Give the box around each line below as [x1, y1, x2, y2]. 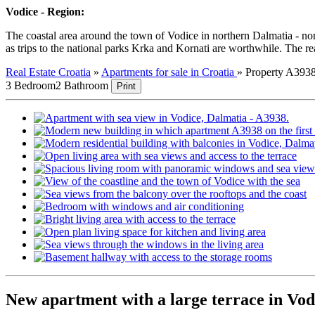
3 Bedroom [6, 79, 56, 92]
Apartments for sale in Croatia [101, 66, 237, 79]
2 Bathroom [56, 79, 108, 92]
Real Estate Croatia [6, 66, 91, 79]
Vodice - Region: [6, 6, 84, 18]
